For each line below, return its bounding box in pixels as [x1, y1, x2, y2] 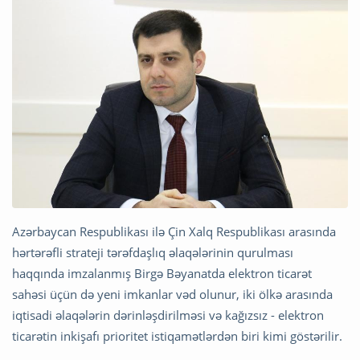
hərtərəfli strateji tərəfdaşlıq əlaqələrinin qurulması [12, 244, 293, 261]
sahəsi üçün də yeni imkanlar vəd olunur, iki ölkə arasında [12, 286, 333, 303]
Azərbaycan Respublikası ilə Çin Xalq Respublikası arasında [12, 223, 336, 240]
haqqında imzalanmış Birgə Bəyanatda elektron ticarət [12, 265, 312, 282]
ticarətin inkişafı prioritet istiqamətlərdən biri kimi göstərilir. [12, 328, 342, 345]
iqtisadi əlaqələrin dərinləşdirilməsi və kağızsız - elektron [12, 307, 324, 324]
